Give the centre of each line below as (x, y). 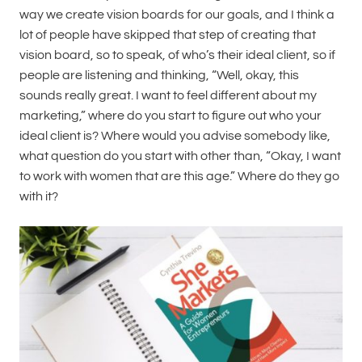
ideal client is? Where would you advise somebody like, (175, 136)
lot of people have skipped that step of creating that (168, 35)
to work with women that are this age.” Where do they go (179, 176)
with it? (39, 196)
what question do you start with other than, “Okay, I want (180, 156)
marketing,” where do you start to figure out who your (170, 116)
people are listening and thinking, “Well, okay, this (159, 75)
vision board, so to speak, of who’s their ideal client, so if (177, 55)
